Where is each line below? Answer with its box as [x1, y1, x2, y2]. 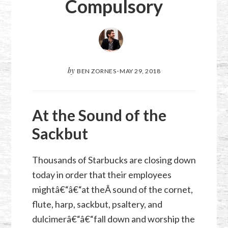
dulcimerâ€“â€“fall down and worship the [32, 213, 195, 224]
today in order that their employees [32, 168, 172, 180]
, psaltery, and [108, 198, 162, 210]
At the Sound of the [32, 105, 166, 124]
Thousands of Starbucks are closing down [32, 154, 196, 165]
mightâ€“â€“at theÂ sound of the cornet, [32, 183, 193, 195]
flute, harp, [32, 198, 77, 210]
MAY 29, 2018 [120, 67, 160, 75]
